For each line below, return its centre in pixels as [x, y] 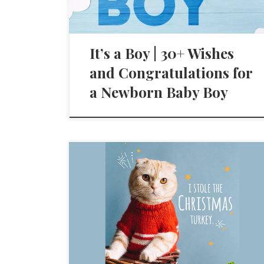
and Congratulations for [171, 73]
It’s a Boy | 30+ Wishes [162, 53]
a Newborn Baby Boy [159, 92]
